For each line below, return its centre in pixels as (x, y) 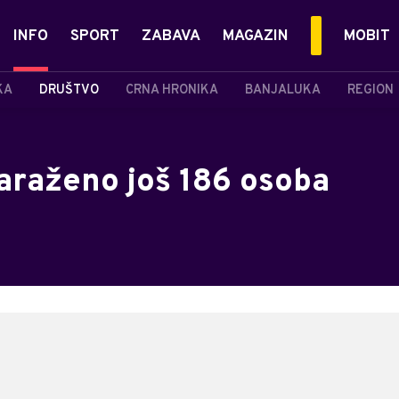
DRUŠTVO (69, 90)
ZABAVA (171, 37)
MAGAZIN (256, 37)
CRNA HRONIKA (172, 90)
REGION (370, 90)
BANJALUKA (283, 90)
